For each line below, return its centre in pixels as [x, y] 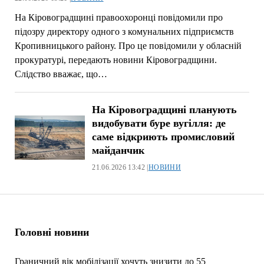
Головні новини [52, 232]
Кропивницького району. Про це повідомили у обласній [128, 45]
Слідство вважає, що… [61, 74]
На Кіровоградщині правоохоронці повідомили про [118, 17]
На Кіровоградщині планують [165, 109]
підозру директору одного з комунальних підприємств [124, 31]
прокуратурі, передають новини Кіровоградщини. [115, 60]
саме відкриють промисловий [164, 136]
